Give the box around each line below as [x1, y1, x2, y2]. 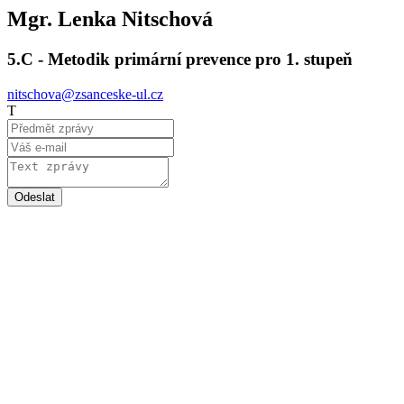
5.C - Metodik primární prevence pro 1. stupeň [7, 49, 353, 69]
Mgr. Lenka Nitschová [7, 7, 213, 31]
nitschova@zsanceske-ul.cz [7, 86, 163, 102]
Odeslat [14, 189, 55, 204]
